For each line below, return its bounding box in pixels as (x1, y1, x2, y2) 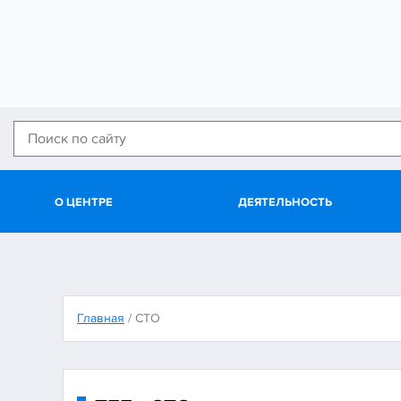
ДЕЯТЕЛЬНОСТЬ (237, 195, 332, 209)
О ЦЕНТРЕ (54, 195, 113, 209)
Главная (77, 311, 124, 326)
